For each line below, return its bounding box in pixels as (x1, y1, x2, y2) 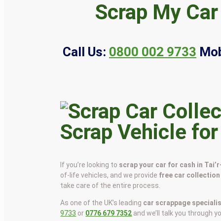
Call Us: (63, 44, 106, 59)
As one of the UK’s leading (60, 198, 144, 207)
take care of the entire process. (60, 181, 161, 189)
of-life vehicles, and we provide (60, 171, 159, 179)
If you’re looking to (60, 160, 119, 169)
